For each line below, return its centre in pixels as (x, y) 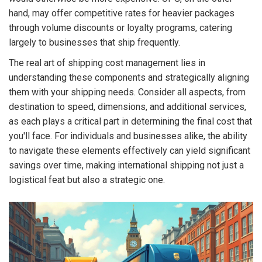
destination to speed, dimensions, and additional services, (127, 107)
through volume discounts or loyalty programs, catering (120, 28)
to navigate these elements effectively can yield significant (130, 151)
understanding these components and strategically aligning (129, 78)
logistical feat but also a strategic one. (87, 180)
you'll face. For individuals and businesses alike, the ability (128, 136)
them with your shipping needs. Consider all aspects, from (127, 92)
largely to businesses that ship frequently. (94, 43)
